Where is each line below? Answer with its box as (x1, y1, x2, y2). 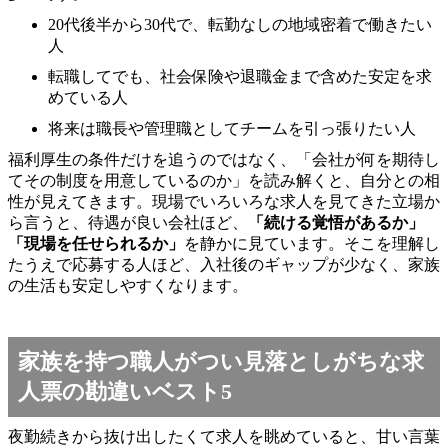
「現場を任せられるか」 (8, 234, 184, 252)
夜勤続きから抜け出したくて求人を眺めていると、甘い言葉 (8, 427, 440, 445)
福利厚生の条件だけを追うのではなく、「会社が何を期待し (8, 150, 440, 168)
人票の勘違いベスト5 (18, 378, 232, 404)
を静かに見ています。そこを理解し (184, 234, 440, 252)
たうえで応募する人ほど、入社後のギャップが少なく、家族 (8, 255, 440, 273)
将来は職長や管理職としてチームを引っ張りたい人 (48, 119, 416, 137)
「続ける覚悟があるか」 (248, 213, 424, 231)
